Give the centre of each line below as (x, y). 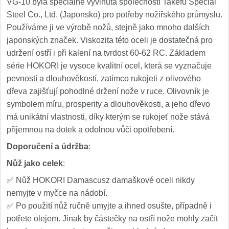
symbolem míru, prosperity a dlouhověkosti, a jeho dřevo (108, 104)
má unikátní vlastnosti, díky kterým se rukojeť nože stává (108, 117)
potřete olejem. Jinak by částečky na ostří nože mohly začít (112, 219)
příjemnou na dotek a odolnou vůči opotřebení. (90, 130)
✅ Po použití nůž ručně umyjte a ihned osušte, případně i (109, 206)
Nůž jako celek (35, 163)
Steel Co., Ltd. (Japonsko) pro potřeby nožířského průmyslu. (114, 15)
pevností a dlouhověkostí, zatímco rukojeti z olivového (104, 78)
